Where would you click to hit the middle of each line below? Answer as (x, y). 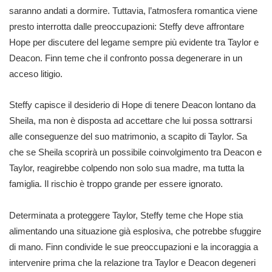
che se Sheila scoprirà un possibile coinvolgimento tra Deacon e (135, 152)
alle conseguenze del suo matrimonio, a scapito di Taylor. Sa (128, 136)
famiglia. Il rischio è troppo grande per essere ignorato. (116, 184)
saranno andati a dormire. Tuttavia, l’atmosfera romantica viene (133, 10)
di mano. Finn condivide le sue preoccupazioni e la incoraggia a (134, 246)
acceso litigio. (36, 73)
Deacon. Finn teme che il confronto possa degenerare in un (126, 58)
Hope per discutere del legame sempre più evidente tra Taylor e (134, 42)
